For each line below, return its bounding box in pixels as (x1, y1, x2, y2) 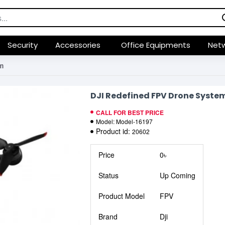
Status (98, 170, 119, 180)
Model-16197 (116, 117, 153, 126)
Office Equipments (121, 40, 190, 50)
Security (8, 40, 38, 50)
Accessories (55, 40, 101, 50)
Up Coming (160, 170, 195, 180)
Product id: (96, 126, 132, 136)
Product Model (98, 191, 145, 201)
